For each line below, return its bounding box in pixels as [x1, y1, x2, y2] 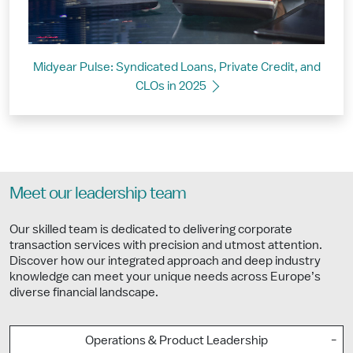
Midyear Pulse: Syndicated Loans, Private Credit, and [32, 60, 321, 73]
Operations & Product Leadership [85, 333, 268, 347]
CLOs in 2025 [135, 79, 209, 92]
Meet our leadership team [9, 184, 186, 202]
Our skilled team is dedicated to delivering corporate [9, 222, 292, 236]
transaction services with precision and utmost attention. [9, 238, 322, 251]
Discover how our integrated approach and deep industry [9, 254, 321, 267]
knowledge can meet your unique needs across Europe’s [9, 269, 321, 283]
